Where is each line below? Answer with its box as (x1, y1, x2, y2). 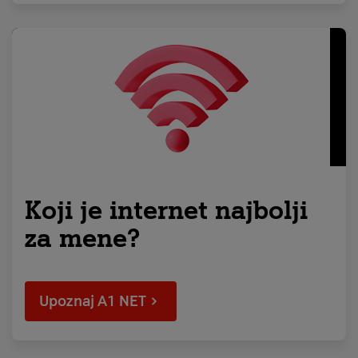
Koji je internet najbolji (25, 195, 308, 225)
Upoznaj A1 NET (39, 292, 146, 310)
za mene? (25, 223, 140, 253)
